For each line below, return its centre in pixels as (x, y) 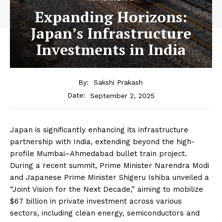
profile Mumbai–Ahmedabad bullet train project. (98, 154)
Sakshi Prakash (118, 83)
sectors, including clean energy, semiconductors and (105, 213)
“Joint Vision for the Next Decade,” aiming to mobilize (107, 190)
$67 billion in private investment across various (96, 201)
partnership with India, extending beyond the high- (102, 142)
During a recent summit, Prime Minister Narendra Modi (110, 166)
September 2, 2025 (122, 95)
